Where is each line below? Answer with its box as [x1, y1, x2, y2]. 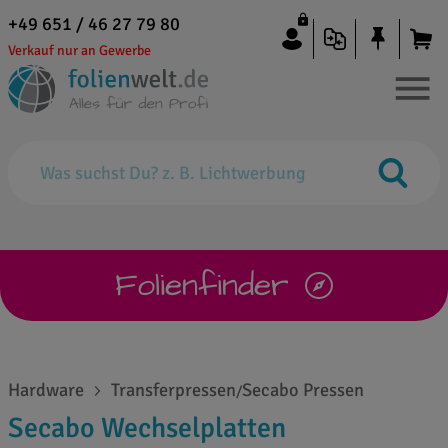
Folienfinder [115, 263, 290, 308]
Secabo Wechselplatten [8, 411, 286, 445]
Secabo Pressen [242, 379, 365, 401]
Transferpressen [111, 379, 237, 401]
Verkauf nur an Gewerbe [8, 42, 151, 59]
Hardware [8, 379, 84, 401]
